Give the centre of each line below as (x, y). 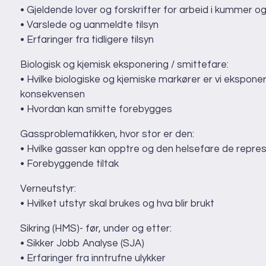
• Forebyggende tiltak (69, 164)
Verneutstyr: (48, 189)
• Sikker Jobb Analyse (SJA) (82, 244)
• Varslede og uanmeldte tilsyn (89, 25)
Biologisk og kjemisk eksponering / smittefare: (124, 65)
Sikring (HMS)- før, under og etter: (96, 229)
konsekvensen (53, 95)
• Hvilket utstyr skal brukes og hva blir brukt (117, 204)
